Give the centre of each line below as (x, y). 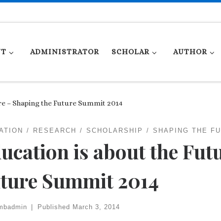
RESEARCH (55, 131)
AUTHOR (190, 52)
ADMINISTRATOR (64, 52)
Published (55, 207)
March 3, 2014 (96, 207)
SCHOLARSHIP (114, 131)
